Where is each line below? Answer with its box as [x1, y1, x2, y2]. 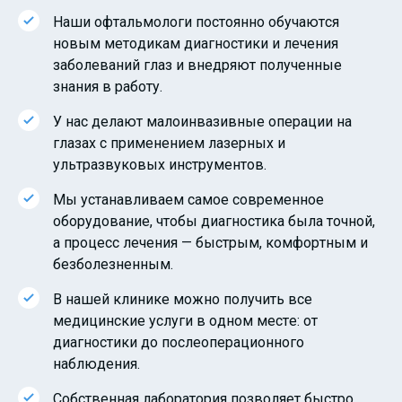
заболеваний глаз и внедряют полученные [53, 56, 342, 74]
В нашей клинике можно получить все [53, 290, 312, 308]
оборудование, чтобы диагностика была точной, [53, 212, 375, 230]
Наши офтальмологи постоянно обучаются [53, 13, 339, 31]
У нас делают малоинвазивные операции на [53, 112, 352, 130]
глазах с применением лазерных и [53, 134, 285, 152]
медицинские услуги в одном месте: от [53, 311, 318, 329]
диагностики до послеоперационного [53, 333, 304, 351]
